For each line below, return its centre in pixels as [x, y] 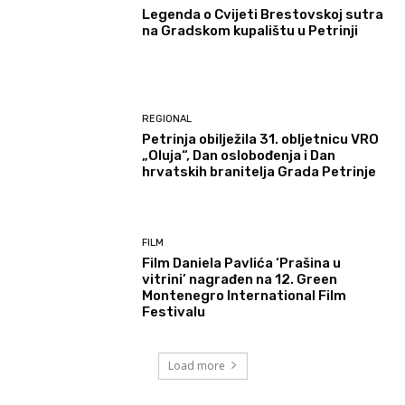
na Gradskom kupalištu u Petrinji [250, 31]
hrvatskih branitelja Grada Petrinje [259, 171]
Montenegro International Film [245, 295]
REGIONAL [167, 118]
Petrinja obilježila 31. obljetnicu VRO [261, 139]
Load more [196, 365]
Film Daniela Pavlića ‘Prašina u [242, 263]
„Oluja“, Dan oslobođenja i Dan [239, 155]
